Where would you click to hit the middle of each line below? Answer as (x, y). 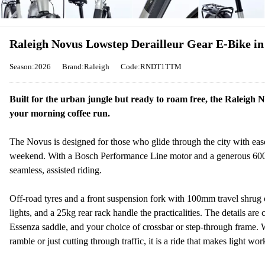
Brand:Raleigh (86, 67)
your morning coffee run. (60, 113)
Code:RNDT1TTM (151, 67)
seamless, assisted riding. (56, 170)
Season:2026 (30, 67)
